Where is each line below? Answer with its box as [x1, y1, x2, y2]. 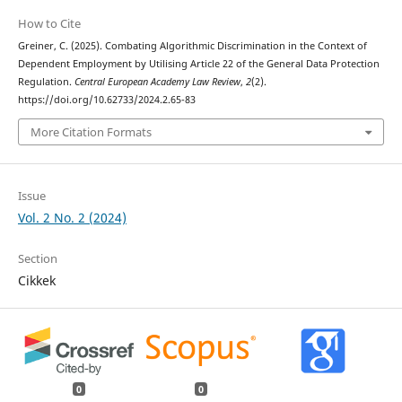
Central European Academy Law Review [74, 75, 240, 89]
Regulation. [17, 75, 74, 89]
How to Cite [17, 15, 81, 32]
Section [17, 249, 57, 267]
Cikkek [17, 271, 56, 289]
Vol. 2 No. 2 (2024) [17, 208, 127, 226]
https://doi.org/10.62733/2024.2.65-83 [17, 93, 196, 107]
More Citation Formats [30, 123, 152, 140]
